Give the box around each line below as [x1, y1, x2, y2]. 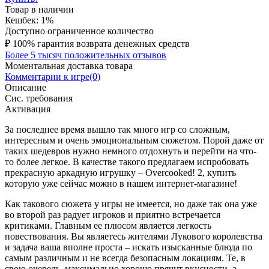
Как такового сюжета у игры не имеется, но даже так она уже [5, 198, 257, 209]
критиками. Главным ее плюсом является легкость [5, 220, 211, 231]
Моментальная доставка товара [5, 60, 133, 71]
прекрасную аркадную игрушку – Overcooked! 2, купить [5, 167, 236, 178]
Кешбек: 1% [5, 14, 53, 25]
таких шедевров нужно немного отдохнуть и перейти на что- [5, 145, 256, 156]
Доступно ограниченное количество [5, 25, 154, 36]
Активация [5, 103, 50, 114]
